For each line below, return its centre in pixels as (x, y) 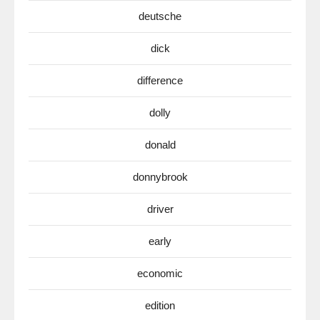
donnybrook (160, 176)
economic (160, 273)
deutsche (160, 16)
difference (160, 80)
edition (160, 305)
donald (160, 144)
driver (160, 209)
